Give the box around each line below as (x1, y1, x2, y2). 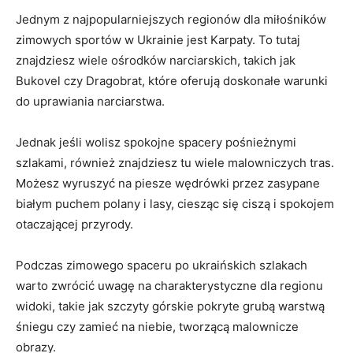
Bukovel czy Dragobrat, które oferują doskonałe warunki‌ (16, 73, 328, 88)
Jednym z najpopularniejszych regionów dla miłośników (16, 12, 326, 27)
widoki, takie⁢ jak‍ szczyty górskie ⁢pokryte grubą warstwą (16, 299, 325, 314)
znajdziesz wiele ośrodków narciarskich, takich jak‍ (16, 53, 295, 68)
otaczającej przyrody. (16, 217, 133, 232)
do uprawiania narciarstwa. (16, 94, 165, 109)
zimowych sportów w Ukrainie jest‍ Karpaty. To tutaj (16, 32, 300, 47)
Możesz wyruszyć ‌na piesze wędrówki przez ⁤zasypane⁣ (16, 176, 320, 191)
